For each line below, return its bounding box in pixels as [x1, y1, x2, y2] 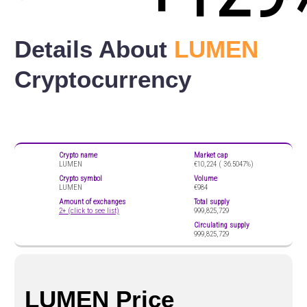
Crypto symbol [59, 173, 102, 183]
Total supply [194, 197, 230, 206]
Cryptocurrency [14, 66, 191, 93]
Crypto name [59, 150, 97, 160]
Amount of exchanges [59, 197, 125, 206]
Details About [14, 36, 174, 63]
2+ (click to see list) [59, 206, 119, 215]
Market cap [194, 150, 228, 160]
